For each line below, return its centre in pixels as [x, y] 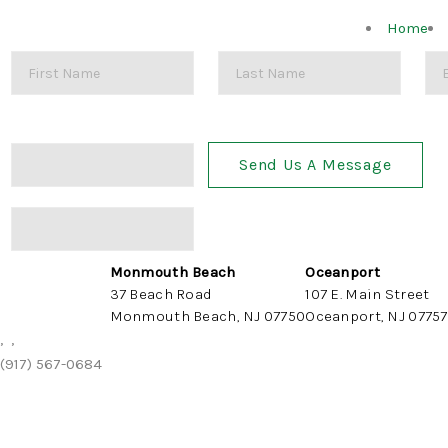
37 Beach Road [161, 294]
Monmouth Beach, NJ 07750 [207, 316]
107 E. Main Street [367, 294]
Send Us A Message [315, 164]
